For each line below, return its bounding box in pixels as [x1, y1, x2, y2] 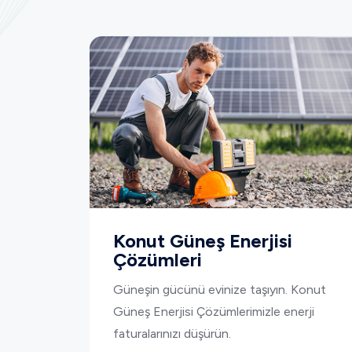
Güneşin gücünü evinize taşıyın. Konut [113, 282, 326, 298]
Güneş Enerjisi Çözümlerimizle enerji [113, 304, 314, 320]
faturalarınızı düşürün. [113, 326, 231, 342]
